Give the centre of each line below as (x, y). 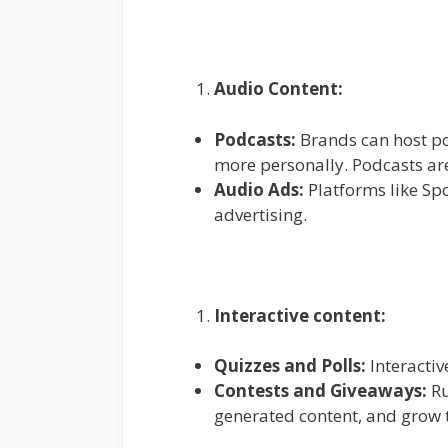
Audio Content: (278, 89)
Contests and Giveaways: (320, 391)
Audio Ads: (259, 189)
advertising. (260, 214)
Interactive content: (300, 315)
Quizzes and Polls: (290, 366)
